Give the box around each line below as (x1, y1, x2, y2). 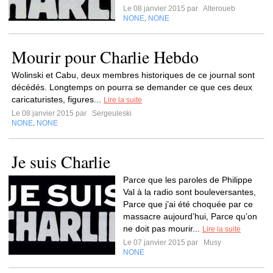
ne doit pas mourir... (123, 224, 202, 233)
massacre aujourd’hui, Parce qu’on (123, 211, 257, 221)
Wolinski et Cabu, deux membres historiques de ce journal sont (12, 70, 255, 80)
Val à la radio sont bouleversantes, (123, 187, 256, 197)
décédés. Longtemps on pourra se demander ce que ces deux (12, 82, 252, 92)
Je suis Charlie (12, 150, 110, 173)
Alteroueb (202, 4, 235, 13)
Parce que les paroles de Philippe (123, 175, 252, 185)
